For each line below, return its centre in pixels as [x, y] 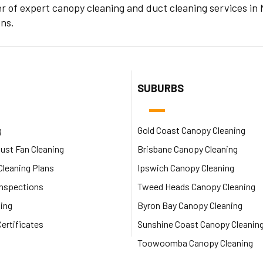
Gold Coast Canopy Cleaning [191, 130]
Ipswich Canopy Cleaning [186, 167]
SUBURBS [161, 88]
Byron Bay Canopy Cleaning [190, 205]
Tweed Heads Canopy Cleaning [196, 186]
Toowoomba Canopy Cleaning [195, 242]
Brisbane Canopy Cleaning [188, 149]
